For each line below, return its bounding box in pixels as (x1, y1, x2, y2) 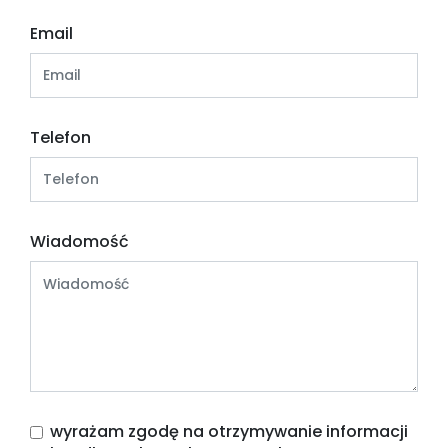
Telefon (30, 126, 91, 149)
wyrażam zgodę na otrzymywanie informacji (50, 420, 408, 443)
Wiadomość (30, 230, 129, 253)
